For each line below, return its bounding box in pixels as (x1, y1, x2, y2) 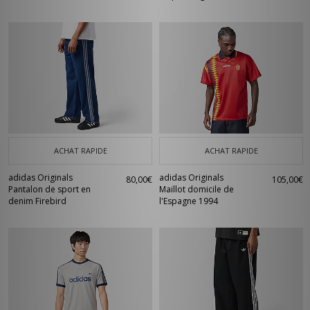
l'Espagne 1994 (159, 195, 218, 207)
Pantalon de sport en (8, 183, 91, 195)
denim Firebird (8, 195, 66, 207)
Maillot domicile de (159, 183, 234, 195)
